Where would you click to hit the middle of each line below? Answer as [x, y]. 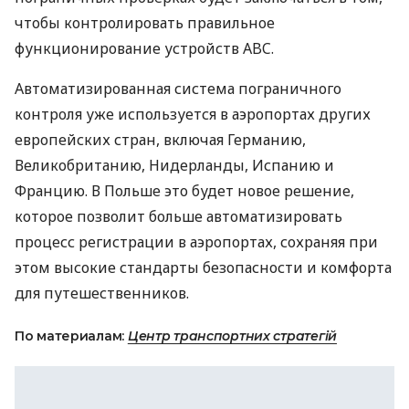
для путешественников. [102, 293]
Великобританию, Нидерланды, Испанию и [174, 165]
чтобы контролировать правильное [145, 23]
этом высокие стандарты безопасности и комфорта [203, 267]
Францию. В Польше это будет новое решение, [184, 191]
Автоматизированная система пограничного [178, 89]
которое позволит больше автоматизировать [178, 216]
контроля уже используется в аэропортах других [193, 114]
